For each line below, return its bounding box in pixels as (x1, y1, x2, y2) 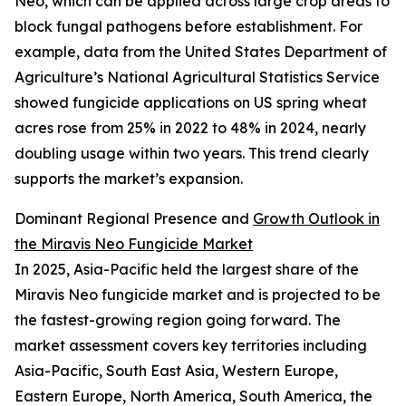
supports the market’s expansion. (14, 169, 243, 188)
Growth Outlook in (253, 209, 380, 228)
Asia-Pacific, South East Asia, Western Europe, (14, 362, 338, 381)
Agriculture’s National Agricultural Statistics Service (14, 68, 380, 87)
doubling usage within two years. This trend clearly (14, 144, 369, 163)
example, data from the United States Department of (14, 43, 387, 62)
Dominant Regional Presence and (14, 209, 253, 228)
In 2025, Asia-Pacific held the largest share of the (14, 260, 359, 279)
